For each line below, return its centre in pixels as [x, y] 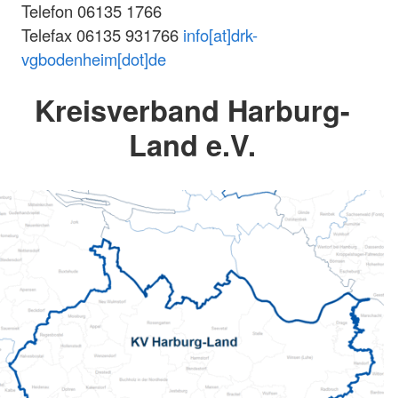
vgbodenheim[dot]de [94, 58]
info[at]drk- [220, 34]
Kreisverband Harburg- [192, 109]
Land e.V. [192, 144]
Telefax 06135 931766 [102, 34]
